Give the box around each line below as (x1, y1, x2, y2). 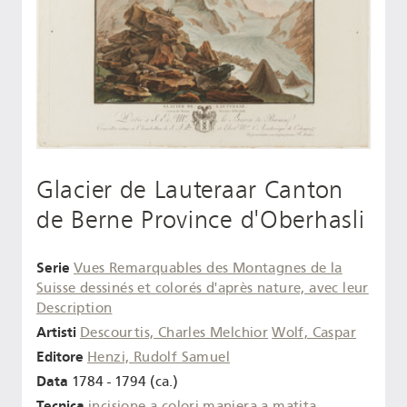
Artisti (36, 323, 76, 342)
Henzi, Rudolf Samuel (87, 349, 230, 366)
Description (36, 300, 113, 317)
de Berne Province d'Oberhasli (36, 204, 365, 234)
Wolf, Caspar (272, 324, 356, 342)
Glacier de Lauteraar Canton (36, 174, 343, 204)
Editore (36, 348, 84, 366)
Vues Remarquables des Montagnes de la (74, 260, 342, 277)
